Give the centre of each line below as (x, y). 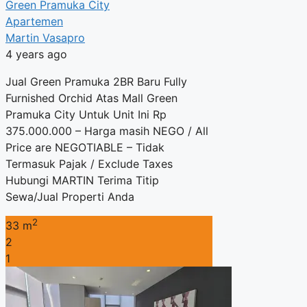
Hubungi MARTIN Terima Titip (82, 180)
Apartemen (34, 21)
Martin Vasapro (45, 37)
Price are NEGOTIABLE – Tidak (85, 147)
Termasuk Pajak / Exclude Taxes (89, 163)
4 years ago (36, 54)
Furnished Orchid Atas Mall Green (91, 98)
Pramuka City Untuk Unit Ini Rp (86, 114)
